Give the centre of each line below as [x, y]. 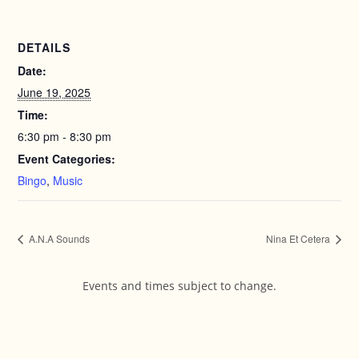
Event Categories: [67, 159]
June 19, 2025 [54, 92]
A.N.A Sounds [58, 239]
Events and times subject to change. [179, 286]
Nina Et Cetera [299, 239]
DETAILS [44, 47]
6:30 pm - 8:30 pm [65, 136]
